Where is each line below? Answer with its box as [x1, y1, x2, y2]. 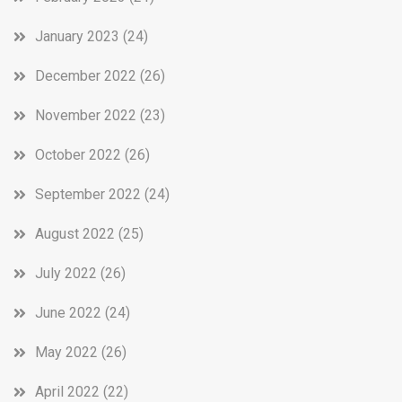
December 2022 [35, 66, 136, 84]
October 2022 [35, 145, 121, 163]
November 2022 [35, 106, 136, 124]
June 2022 [35, 303, 101, 321]
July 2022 [35, 264, 97, 282]
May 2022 [35, 343, 98, 361]
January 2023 [35, 27, 119, 45]
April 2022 [35, 382, 100, 400]
